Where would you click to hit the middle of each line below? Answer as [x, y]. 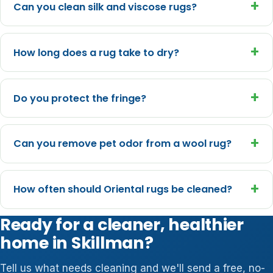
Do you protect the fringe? [80, 98]
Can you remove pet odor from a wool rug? [122, 144]
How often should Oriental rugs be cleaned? [122, 190]
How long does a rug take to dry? [96, 52]
